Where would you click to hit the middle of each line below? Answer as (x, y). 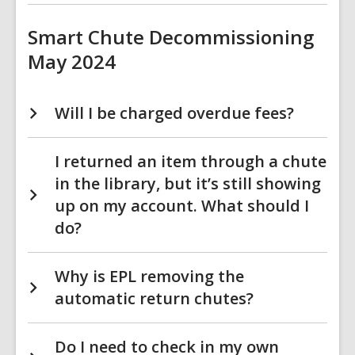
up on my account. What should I (182, 206)
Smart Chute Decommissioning (171, 37)
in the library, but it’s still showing (188, 183)
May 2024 (72, 61)
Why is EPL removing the (149, 276)
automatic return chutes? (154, 298)
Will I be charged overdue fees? (174, 113)
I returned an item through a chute (191, 161)
